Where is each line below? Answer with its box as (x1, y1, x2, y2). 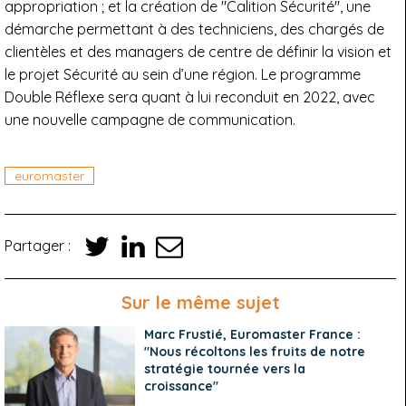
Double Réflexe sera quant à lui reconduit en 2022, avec (5, 87, 375, 106)
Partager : (5, 237, 74, 256)
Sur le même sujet (121, 290, 280, 314)
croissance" (144, 377, 219, 394)
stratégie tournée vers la (144, 360, 306, 377)
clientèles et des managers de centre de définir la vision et (5, 42, 391, 61)
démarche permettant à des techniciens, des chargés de (5, 19, 384, 38)
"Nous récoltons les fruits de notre (144, 343, 366, 360)
